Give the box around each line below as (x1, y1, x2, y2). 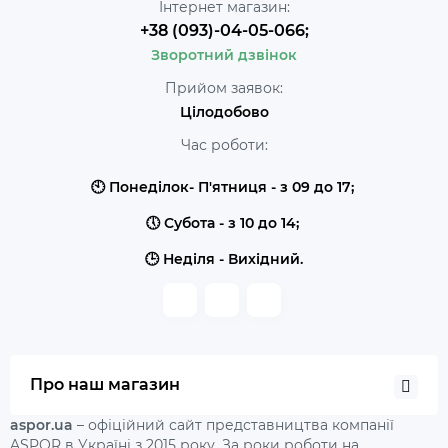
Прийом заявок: (165, 79, 283, 97)
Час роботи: (180, 136, 268, 154)
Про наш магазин (30, 375, 180, 394)
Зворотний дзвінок (151, 46, 297, 64)
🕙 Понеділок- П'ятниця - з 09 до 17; (90, 178, 358, 196)
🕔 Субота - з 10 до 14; (145, 214, 303, 232)
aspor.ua (10, 416, 73, 434)
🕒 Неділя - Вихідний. (145, 250, 303, 268)
